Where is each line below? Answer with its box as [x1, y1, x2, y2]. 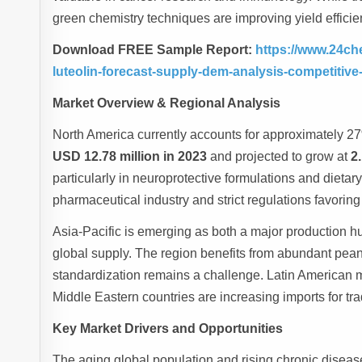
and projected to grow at [207, 149, 351, 164]
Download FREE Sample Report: [53, 43, 253, 57]
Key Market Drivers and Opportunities [53, 322, 284, 336]
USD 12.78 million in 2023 [53, 149, 208, 164]
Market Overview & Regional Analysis [53, 96, 281, 111]
